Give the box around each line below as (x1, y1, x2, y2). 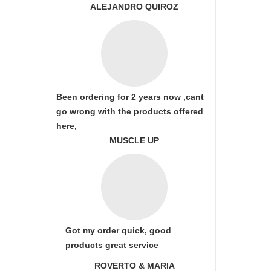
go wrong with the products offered (56, 106, 203, 116)
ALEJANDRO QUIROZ (90, 2, 178, 11)
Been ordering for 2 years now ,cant (56, 92, 204, 102)
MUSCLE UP (109, 135, 159, 145)
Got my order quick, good (65, 226, 171, 235)
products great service (65, 240, 158, 250)
